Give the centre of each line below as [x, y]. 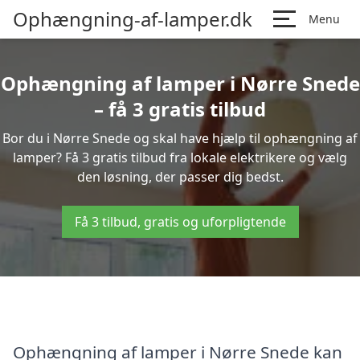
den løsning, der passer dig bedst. [180, 177]
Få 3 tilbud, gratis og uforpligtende [180, 222]
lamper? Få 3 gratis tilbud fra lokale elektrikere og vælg [180, 157]
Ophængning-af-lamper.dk [133, 19]
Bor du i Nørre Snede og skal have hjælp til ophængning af [180, 138]
